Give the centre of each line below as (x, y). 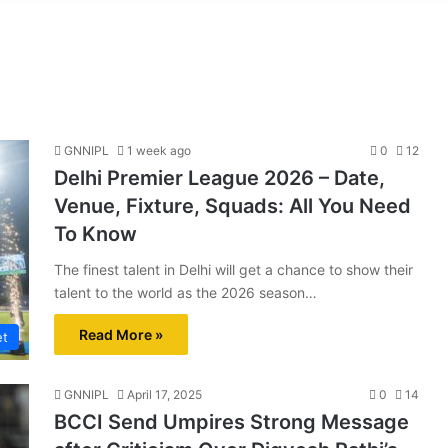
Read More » (121, 334)
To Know (95, 234)
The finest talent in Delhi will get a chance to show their (233, 269)
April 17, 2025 (164, 394)
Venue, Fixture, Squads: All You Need (232, 206)
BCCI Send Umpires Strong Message (231, 422)
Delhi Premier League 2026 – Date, (219, 178)
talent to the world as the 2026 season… (185, 292)
